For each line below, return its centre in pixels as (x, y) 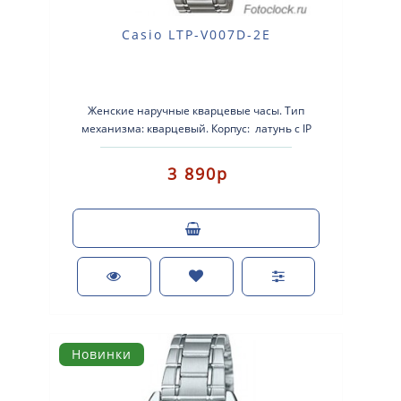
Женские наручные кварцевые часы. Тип (196, 111)
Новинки (102, 354)
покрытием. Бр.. (196, 146)
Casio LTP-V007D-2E (196, 34)
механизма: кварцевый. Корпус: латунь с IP (196, 128)
